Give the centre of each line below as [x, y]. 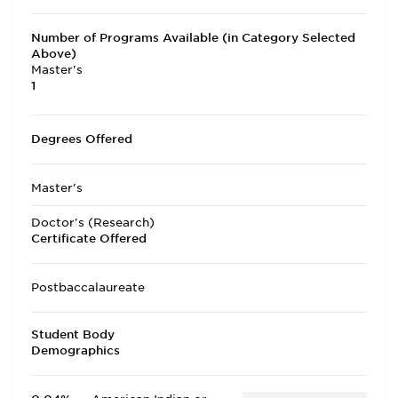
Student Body [73, 334]
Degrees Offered [82, 139]
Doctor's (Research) [93, 223]
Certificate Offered [89, 239]
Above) [54, 54]
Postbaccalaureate [88, 287]
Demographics [76, 350]
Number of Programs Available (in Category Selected [193, 38]
